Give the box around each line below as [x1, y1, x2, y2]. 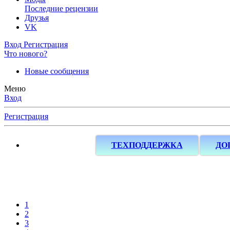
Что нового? [4, 49, 47, 58]
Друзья [25, 13, 49, 22]
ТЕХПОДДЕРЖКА [111, 141, 183, 149]
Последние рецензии [25, 4, 98, 13]
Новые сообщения [25, 67, 89, 75]
